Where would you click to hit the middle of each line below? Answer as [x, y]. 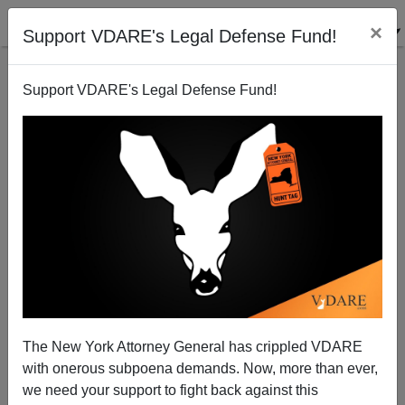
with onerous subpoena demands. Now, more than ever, [200, 368]
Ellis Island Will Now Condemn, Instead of [202, 285]
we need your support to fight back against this [170, 390]
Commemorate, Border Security [202, 302]
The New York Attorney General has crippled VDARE [193, 346]
